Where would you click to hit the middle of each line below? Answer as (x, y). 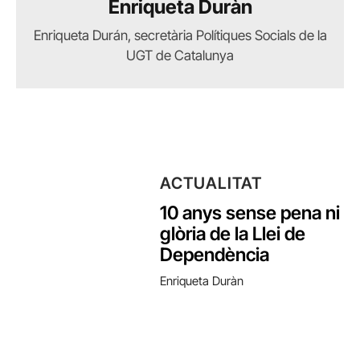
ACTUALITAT (211, 183)
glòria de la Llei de (233, 233)
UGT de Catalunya (180, 55)
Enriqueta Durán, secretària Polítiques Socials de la (180, 35)
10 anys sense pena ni (250, 213)
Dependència (215, 254)
